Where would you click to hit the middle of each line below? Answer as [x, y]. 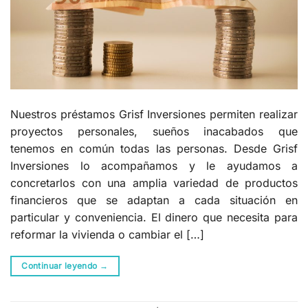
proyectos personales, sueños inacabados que [154, 132]
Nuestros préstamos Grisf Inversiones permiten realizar [154, 114]
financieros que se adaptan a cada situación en [154, 200]
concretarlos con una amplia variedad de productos [154, 183]
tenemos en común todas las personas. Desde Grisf [154, 149]
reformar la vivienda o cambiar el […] [107, 235]
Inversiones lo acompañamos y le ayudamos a [154, 166]
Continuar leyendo [60, 266]
